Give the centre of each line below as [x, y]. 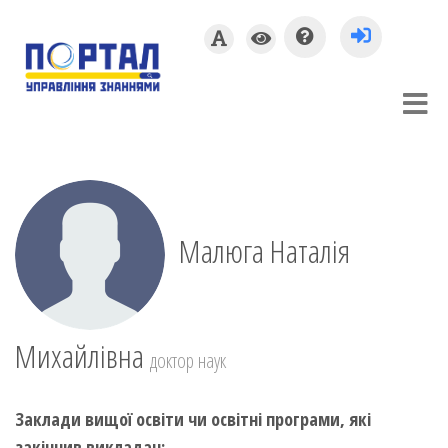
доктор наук [188, 360]
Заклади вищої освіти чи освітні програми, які [193, 419]
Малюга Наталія [261, 251]
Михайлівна [82, 355]
